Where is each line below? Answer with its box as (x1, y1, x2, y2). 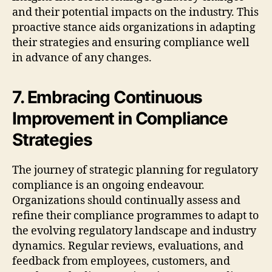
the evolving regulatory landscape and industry (12, 223, 256, 238)
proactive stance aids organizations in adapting (12, 20, 256, 35)
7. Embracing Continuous (12, 86, 203, 107)
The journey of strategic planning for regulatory (12, 163, 258, 177)
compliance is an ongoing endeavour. (12, 178, 205, 192)
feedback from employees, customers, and (12, 254, 230, 268)
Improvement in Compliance (12, 107, 228, 129)
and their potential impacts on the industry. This (12, 5, 259, 19)
